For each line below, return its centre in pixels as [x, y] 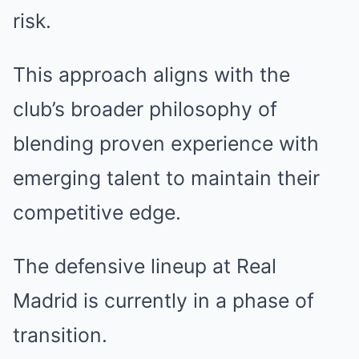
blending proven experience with [166, 143]
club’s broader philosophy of [145, 109]
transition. [60, 335]
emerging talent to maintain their [166, 178]
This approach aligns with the [151, 75]
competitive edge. [97, 212]
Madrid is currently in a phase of [163, 301]
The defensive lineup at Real [145, 266]
